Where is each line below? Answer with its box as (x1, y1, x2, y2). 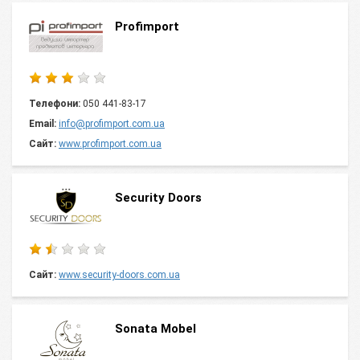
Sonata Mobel (115, 321, 196, 336)
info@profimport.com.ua (59, 118, 165, 129)
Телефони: (29, 98, 80, 109)
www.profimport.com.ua (59, 138, 162, 149)
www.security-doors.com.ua (59, 269, 180, 280)
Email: (29, 118, 56, 129)
